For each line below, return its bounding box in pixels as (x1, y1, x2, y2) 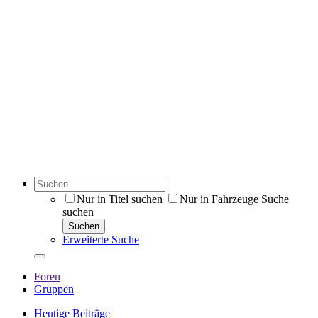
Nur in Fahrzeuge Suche (180, 193, 289, 205)
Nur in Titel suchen (77, 193, 163, 205)
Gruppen (34, 283, 74, 295)
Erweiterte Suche (62, 234, 139, 246)
